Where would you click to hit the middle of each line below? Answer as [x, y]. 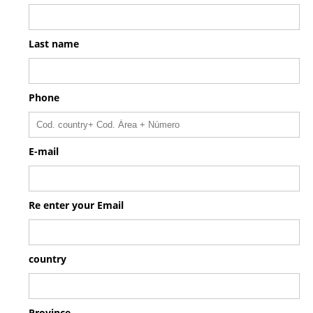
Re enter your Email [76, 205]
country [48, 259]
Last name [54, 44]
